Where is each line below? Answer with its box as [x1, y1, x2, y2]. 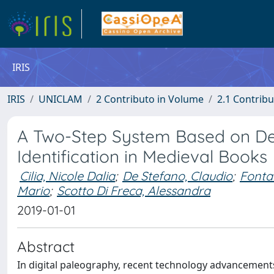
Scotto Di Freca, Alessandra [57, 183, 210, 198]
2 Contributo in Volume [96, 92, 204, 106]
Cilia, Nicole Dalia [20, 168, 115, 183]
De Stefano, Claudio [122, 168, 232, 183]
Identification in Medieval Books [17, 146, 267, 167]
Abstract [17, 237, 75, 256]
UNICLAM [39, 92, 83, 106]
